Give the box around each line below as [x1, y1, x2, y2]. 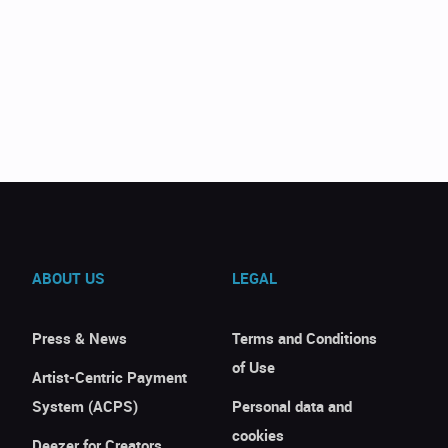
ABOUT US [32, 268, 106, 288]
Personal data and [231, 396, 352, 416]
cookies [231, 425, 284, 445]
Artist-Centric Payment [32, 367, 188, 387]
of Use [231, 357, 275, 377]
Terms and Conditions [231, 328, 377, 348]
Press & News [32, 328, 128, 348]
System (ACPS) [32, 396, 139, 416]
